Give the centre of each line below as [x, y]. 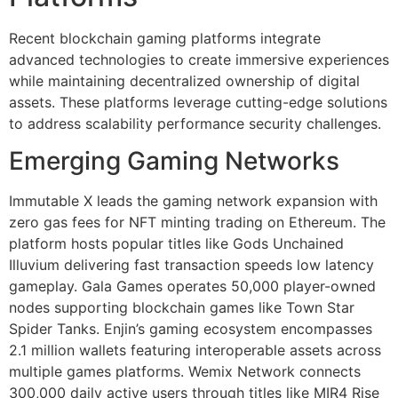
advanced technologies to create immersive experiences [199, 59]
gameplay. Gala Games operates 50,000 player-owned [192, 287]
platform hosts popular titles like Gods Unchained [176, 244]
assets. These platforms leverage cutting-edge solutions [198, 102]
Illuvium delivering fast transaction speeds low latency [191, 265]
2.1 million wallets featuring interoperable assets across [195, 350]
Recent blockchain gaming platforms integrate [165, 38]
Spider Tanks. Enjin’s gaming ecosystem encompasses [191, 329]
